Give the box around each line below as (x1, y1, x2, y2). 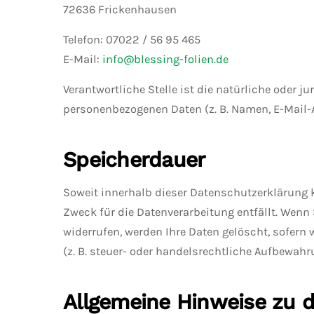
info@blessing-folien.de (102, 53, 228, 66)
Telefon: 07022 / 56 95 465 (63, 33, 200, 46)
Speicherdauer (63, 147, 205, 172)
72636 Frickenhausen (63, 3, 177, 16)
